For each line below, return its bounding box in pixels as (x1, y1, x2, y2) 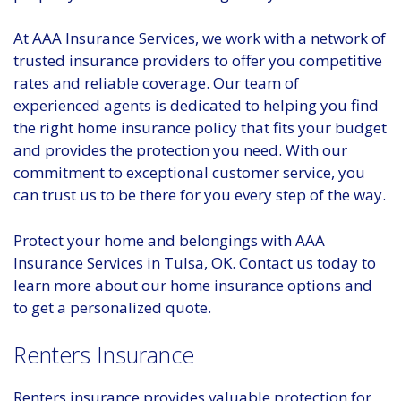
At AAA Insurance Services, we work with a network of (13, 28, 386, 49)
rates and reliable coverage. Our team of (13, 73, 299, 94)
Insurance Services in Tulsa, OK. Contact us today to (13, 252, 376, 273)
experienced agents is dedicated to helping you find (13, 95, 379, 116)
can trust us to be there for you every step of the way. (13, 184, 386, 206)
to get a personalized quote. (13, 296, 211, 318)
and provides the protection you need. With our (13, 140, 347, 161)
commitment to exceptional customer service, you (13, 162, 365, 183)
